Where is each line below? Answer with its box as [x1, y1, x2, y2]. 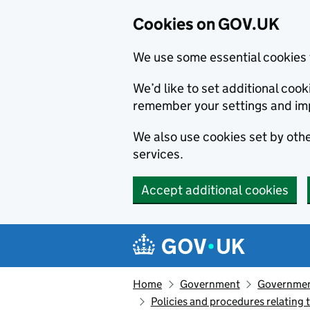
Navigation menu [136, 225, 266, 245]
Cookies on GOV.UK [133, 14, 280, 34]
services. [133, 146, 183, 162]
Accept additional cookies [141, 182, 289, 198]
